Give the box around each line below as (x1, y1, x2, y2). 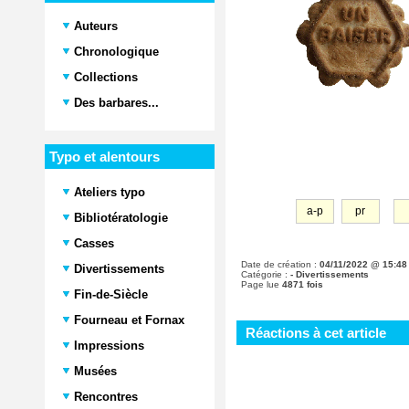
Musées (70, 364, 117, 378)
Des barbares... (70, 96, 159, 110)
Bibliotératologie (70, 211, 168, 225)
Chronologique (74, 45, 159, 58)
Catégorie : (241, 269, 290, 280)
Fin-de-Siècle (70, 288, 148, 301)
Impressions (70, 339, 144, 352)
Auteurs (74, 19, 118, 33)
